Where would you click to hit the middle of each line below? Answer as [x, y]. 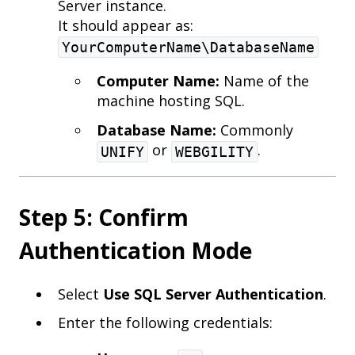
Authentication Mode [136, 250]
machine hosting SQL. [171, 101]
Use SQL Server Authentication [213, 294]
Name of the [264, 81]
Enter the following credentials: [165, 323]
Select [80, 294]
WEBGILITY [214, 151]
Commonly [255, 130]
